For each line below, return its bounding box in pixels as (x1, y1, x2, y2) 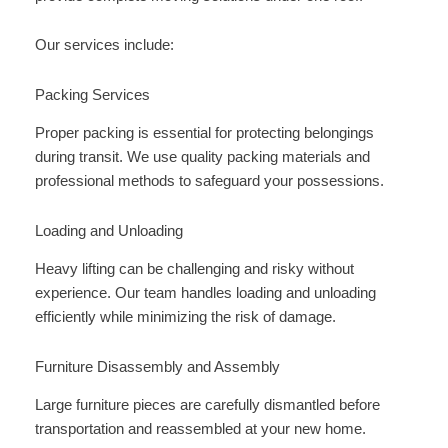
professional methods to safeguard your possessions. (34, 173, 384, 190)
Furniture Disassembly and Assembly (34, 358, 280, 375)
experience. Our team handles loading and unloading (34, 285, 376, 302)
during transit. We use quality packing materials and (34, 149, 370, 166)
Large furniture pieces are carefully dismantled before (34, 397, 380, 414)
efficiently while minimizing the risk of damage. (34, 309, 336, 326)
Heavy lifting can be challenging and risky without (34, 261, 354, 278)
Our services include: (34, 37, 174, 54)
